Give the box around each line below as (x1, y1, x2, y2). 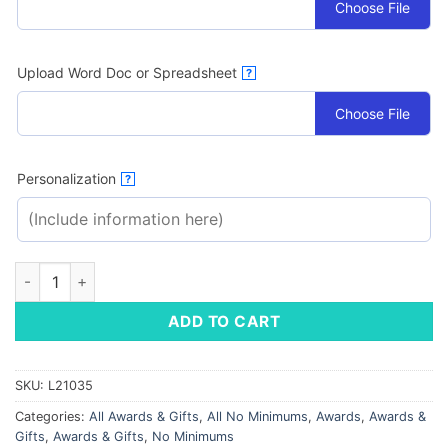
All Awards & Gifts (89, 408, 199, 424)
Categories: (15, 408, 89, 424)
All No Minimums (207, 408, 308, 424)
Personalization (17, 169, 116, 187)
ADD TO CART (167, 311, 281, 331)
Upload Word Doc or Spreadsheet (17, 63, 237, 81)
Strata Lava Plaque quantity (14, 263, 205, 281)
